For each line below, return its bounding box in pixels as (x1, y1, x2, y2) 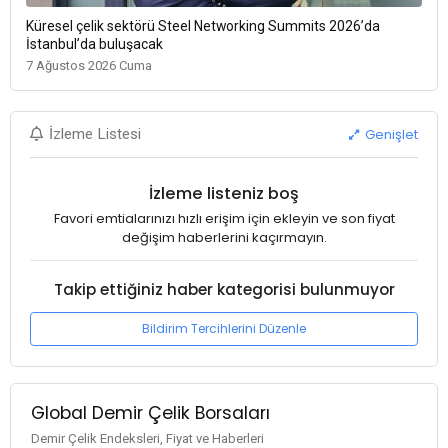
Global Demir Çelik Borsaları (30, 401, 270, 426)
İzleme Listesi (49, 125, 142, 144)
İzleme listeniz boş (149, 181, 299, 205)
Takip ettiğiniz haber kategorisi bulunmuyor (53, 278, 395, 300)
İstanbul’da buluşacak (26, 36, 163, 53)
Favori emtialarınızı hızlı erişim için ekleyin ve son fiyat (53, 209, 395, 229)
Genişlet (362, 124, 419, 144)
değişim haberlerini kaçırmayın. (121, 228, 327, 248)
